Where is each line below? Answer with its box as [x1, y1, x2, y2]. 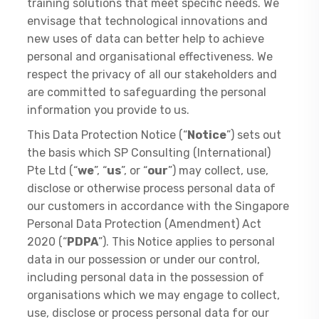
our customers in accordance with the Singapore [27, 199, 290, 213]
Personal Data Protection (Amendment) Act [27, 217, 262, 231]
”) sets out [226, 128, 282, 142]
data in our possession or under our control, [27, 253, 261, 266]
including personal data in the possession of [27, 271, 265, 284]
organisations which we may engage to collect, [27, 288, 281, 302]
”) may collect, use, [168, 164, 269, 177]
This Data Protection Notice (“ [27, 128, 188, 142]
